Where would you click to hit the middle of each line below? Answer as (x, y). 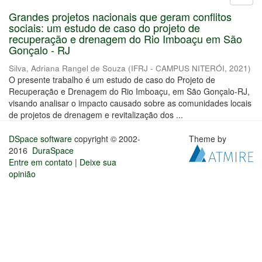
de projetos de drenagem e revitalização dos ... (96, 115)
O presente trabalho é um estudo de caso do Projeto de (112, 80)
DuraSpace (53, 150)
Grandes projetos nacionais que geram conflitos (120, 16)
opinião (22, 174)
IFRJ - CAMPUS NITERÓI (178, 68)
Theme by (209, 139)
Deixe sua (98, 162)
